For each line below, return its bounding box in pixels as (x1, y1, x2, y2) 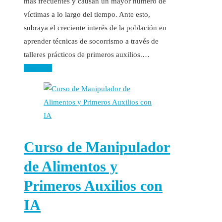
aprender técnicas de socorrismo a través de (24, 37, 159, 45)
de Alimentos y (24, 158, 117, 174)
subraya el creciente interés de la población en (24, 23, 166, 32)
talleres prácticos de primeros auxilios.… (24, 50, 150, 58)
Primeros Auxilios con (24, 177, 163, 194)
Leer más (24, 63, 52, 72)
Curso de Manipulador (24, 138, 170, 155)
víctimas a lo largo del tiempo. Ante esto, (24, 10, 150, 18)
